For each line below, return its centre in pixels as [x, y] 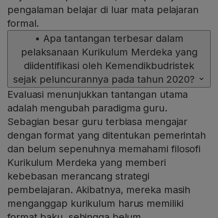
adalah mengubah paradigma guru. [87, 108]
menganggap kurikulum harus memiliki [95, 203]
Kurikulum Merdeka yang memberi [87, 162]
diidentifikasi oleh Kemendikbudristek [109, 65]
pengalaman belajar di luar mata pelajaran [103, 9]
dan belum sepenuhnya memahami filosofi [104, 149]
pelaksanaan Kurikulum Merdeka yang [109, 52]
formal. [23, 23]
